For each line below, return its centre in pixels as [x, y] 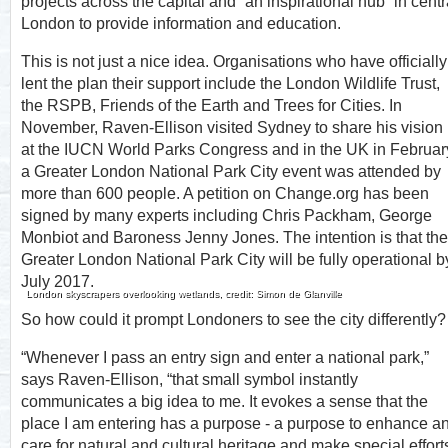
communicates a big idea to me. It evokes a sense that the [224, 401]
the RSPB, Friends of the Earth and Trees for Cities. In [211, 105]
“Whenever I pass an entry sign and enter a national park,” [225, 357]
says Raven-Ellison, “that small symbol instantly [189, 379]
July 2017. [57, 281]
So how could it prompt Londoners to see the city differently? [233, 319]
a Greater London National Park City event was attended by [231, 171]
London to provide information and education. [181, 23]
